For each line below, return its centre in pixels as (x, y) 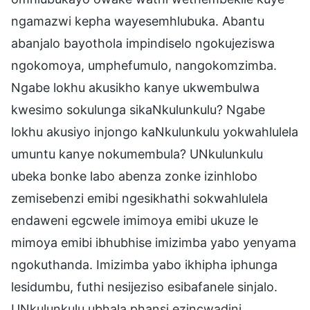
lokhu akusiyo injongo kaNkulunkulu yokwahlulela (155, 131)
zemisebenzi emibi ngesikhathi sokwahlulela (139, 198)
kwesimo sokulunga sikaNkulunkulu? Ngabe (138, 109)
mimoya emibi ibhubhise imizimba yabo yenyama (154, 242)
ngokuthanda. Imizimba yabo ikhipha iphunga (144, 264)
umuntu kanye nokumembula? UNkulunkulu (137, 154)
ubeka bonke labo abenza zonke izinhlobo (134, 176)
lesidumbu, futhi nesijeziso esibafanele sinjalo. (144, 286)
